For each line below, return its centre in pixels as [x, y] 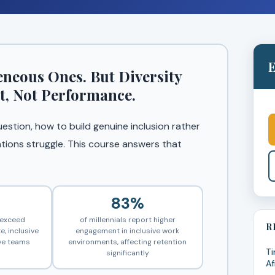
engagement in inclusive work [128, 231]
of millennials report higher [127, 220]
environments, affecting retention [128, 242]
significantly [127, 253]
